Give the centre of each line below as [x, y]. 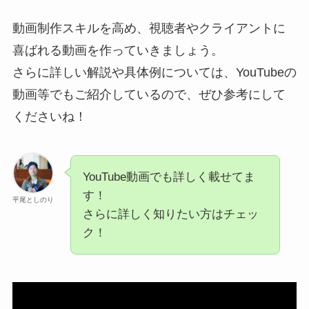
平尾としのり [33, 200]
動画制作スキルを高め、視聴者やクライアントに [149, 29]
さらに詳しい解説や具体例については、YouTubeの [154, 73]
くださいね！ [49, 117]
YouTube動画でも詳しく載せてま [169, 177]
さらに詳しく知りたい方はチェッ [170, 215]
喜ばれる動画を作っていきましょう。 [118, 51]
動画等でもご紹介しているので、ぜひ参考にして [149, 95]
